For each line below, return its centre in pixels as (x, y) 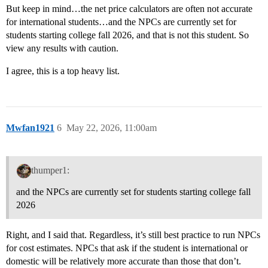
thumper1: (50, 170)
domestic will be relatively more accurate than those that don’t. (124, 261)
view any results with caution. (62, 48)
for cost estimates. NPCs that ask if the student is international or (127, 248)
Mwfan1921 (30, 128)
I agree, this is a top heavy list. (63, 71)
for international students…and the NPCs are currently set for (121, 22)
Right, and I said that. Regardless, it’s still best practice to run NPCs (133, 235)
